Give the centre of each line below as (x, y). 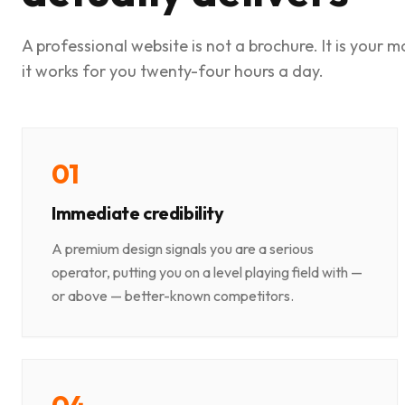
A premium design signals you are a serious (183, 249)
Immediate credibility (138, 213)
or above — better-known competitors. (173, 296)
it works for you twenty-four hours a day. (173, 71)
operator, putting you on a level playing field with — (207, 273)
